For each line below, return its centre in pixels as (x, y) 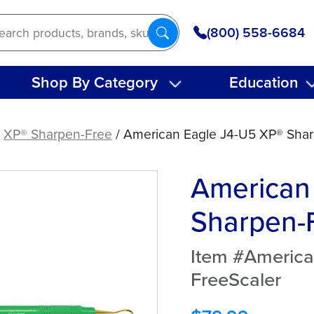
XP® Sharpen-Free (57, 133)
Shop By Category (95, 82)
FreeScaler (235, 278)
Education (264, 82)
